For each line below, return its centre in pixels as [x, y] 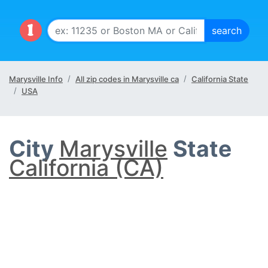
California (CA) [86, 168]
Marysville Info [36, 79]
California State [220, 79]
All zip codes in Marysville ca [127, 79]
